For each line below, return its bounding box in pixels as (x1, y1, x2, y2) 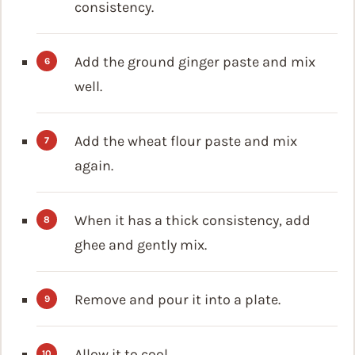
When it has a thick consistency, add (74, 211, 311, 229)
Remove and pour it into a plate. (74, 290, 281, 308)
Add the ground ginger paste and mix (74, 52, 315, 71)
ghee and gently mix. (74, 235, 207, 254)
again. (74, 156, 113, 174)
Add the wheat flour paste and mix (74, 132, 297, 150)
